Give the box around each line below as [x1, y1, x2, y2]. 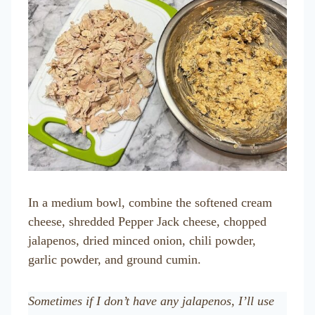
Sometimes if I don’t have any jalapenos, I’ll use [28, 294, 274, 308]
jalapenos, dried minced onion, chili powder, [28, 233, 256, 247]
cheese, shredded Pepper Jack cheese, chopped [28, 214, 266, 229]
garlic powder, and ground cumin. [28, 252, 201, 266]
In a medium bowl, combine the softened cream [28, 195, 272, 210]
